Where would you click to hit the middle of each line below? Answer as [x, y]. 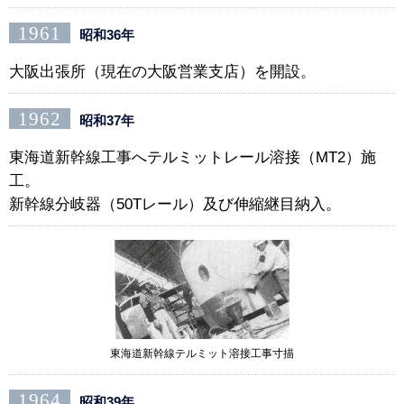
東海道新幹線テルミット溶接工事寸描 [202, 354]
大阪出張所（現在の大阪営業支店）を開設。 [162, 72]
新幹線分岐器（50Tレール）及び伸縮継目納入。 [175, 205]
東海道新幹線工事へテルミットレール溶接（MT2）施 [193, 158]
